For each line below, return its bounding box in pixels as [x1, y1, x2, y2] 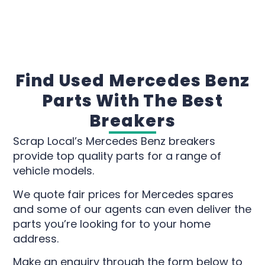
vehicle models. [13, 163, 95, 179]
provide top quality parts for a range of [13, 148, 222, 164]
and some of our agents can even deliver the [13, 201, 252, 216]
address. [13, 231, 59, 246]
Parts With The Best [42, 89, 223, 113]
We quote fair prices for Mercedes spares [13, 186, 234, 202]
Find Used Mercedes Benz [15, 69, 250, 93]
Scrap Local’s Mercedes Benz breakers [13, 134, 216, 149]
